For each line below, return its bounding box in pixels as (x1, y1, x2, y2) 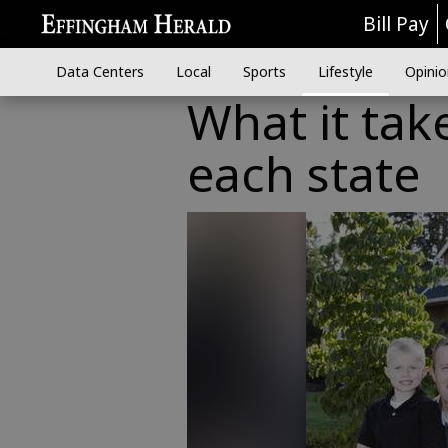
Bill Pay (363, 11, 430, 37)
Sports (242, 62, 286, 81)
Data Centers (55, 62, 144, 81)
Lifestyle (317, 62, 373, 81)
